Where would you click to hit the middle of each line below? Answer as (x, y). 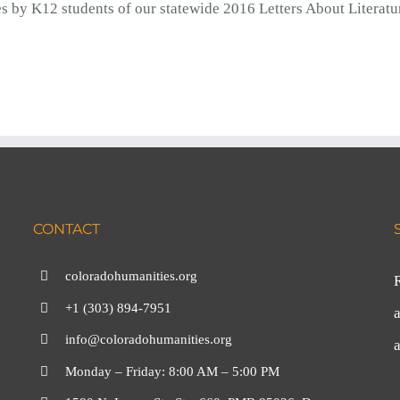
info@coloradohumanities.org (149, 339)
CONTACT (67, 229)
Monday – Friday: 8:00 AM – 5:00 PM (173, 371)
